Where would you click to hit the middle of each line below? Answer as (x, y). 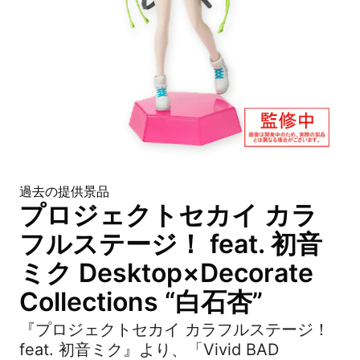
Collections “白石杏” (141, 302)
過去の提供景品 (64, 191)
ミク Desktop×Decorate (166, 273)
